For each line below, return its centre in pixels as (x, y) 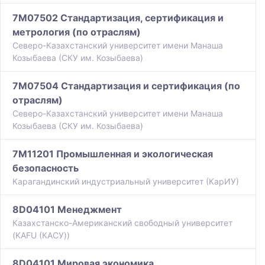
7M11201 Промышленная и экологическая (113, 154)
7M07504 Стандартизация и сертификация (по (126, 86)
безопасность (46, 168)
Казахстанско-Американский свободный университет (122, 223)
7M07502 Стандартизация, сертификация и (118, 18)
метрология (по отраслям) (77, 32)
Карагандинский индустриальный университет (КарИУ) (126, 182)
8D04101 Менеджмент (67, 210)
